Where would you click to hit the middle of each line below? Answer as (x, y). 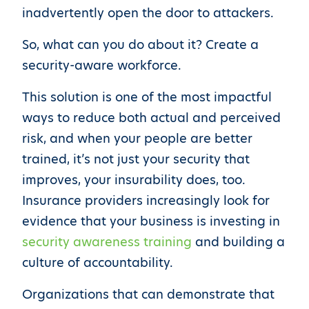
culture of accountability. (98, 262)
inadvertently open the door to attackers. (148, 13)
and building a (238, 242)
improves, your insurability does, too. (134, 180)
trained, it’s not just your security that (136, 159)
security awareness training (107, 242)
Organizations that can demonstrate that (148, 294)
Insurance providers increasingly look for (146, 200)
